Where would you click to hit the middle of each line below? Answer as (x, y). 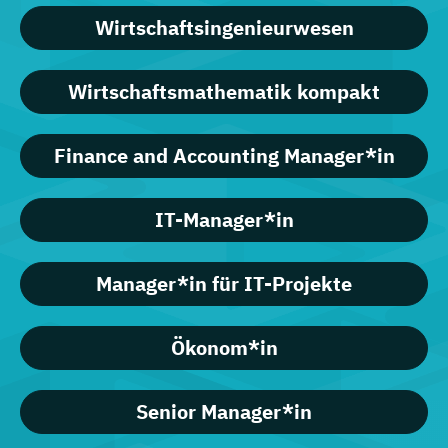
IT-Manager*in (224, 220)
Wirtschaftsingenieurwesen (224, 28)
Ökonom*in (224, 348)
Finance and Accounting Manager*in (224, 156)
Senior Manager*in (224, 412)
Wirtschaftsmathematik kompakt (224, 92)
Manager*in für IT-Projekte (224, 284)
